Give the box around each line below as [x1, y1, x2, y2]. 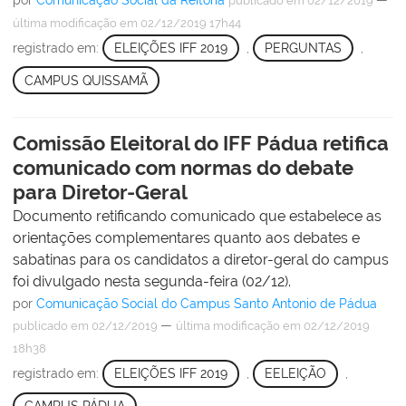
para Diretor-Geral [13, 180, 188, 205]
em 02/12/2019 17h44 [117, 15, 241, 30]
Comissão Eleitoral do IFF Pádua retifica [13, 131, 389, 156]
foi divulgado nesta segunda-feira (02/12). [13, 273, 291, 291]
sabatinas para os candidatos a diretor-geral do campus [13, 251, 389, 269]
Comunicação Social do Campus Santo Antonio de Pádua [36, 296, 377, 312]
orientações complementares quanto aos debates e [13, 229, 360, 247]
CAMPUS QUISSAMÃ [24, 72, 148, 88]
